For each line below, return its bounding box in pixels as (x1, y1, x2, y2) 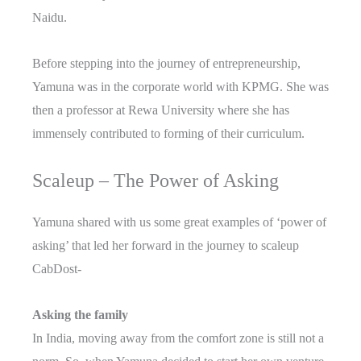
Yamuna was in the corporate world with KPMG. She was (32, 80, 329, 94)
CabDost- (32, 262, 81, 276)
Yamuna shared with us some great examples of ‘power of (32, 215, 326, 230)
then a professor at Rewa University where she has (32, 103, 289, 118)
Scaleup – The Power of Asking (32, 170, 279, 192)
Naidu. (32, 10, 67, 25)
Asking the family (32, 308, 128, 322)
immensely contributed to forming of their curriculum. (32, 127, 305, 141)
